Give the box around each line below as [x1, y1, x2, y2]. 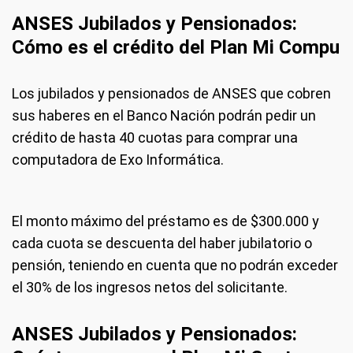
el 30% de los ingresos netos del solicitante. [12, 279, 288, 296]
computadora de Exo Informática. [12, 151, 224, 169]
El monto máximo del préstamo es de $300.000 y [12, 213, 319, 230]
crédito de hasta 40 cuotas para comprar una [12, 129, 298, 147]
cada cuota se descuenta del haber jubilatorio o [12, 235, 312, 252]
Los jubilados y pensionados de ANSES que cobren [12, 85, 331, 102]
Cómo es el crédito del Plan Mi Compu [12, 36, 340, 59]
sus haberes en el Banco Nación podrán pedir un [12, 107, 316, 124]
